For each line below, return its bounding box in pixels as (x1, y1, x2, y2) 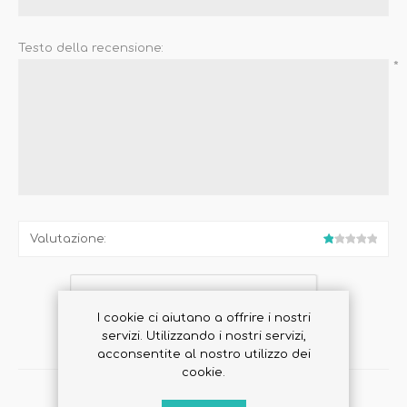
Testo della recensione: (18, 41, 164, 55)
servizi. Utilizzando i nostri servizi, (101, 330, 306, 342)
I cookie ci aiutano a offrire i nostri (96, 312, 311, 324)
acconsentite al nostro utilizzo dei (96, 348, 311, 361)
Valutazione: (30, 233, 106, 246)
